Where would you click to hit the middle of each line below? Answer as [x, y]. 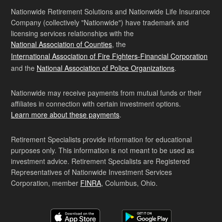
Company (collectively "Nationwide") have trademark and [100, 22]
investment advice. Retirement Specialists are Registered [100, 161]
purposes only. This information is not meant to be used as [103, 150]
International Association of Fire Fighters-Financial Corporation [109, 56]
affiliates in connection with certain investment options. [96, 103]
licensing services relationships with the [72, 33]
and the [24, 68]
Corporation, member [46, 183]
